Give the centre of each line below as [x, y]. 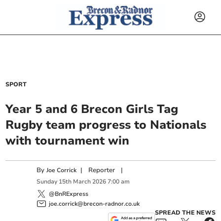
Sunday [47, 182]
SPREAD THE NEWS [185, 212]
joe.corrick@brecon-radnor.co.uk [94, 203]
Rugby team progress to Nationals [106, 125]
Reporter [102, 170]
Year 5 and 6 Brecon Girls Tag [92, 109]
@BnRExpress [69, 194]
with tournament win [68, 141]
